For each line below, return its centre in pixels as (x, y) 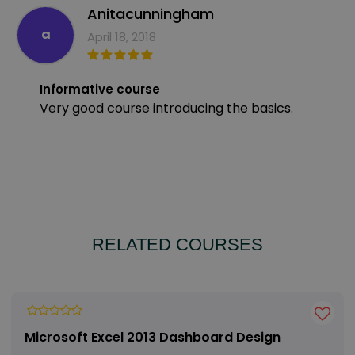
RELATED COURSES (177, 244)
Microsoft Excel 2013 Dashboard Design (153, 337)
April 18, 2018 (122, 36)
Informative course (100, 89)
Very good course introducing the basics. (166, 108)
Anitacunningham (151, 13)
